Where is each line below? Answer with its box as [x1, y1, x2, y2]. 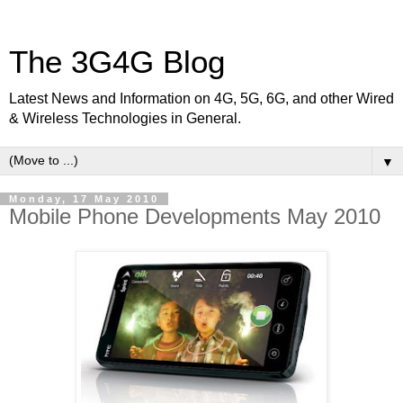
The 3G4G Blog [9, 45, 225, 79]
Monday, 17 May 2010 [9, 193, 159, 204]
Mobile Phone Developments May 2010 [9, 204, 381, 228]
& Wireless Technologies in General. [9, 111, 241, 126]
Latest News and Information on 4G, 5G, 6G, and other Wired [9, 91, 394, 106]
